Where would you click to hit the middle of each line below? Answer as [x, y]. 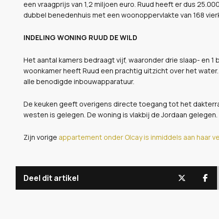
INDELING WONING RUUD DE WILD [80, 37]
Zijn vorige [41, 137]
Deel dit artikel [51, 178]
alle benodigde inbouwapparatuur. [79, 81]
